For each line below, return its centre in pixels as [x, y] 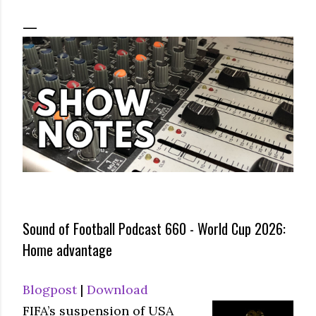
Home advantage [67, 250]
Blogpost [50, 289]
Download [117, 289]
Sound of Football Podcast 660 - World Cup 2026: [154, 229]
